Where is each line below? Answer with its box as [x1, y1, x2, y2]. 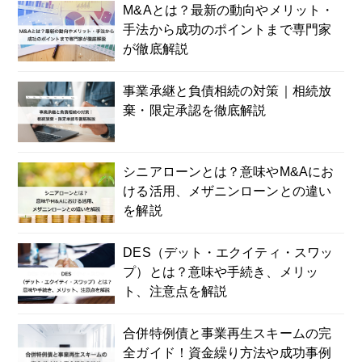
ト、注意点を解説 [123, 284, 228, 298]
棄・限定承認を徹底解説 [123, 103, 267, 117]
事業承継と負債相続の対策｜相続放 [123, 84, 331, 98]
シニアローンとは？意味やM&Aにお [123, 165, 335, 179]
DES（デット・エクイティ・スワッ [123, 246, 334, 259]
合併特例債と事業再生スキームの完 [123, 326, 331, 340]
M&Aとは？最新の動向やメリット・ [123, 3, 335, 17]
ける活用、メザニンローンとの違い [123, 184, 331, 198]
